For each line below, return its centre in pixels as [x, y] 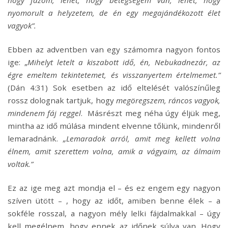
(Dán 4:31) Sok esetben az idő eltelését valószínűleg [114, 87]
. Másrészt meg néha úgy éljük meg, [151, 113]
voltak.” [20, 164]
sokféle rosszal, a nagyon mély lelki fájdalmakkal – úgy [114, 213]
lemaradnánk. [35, 138]
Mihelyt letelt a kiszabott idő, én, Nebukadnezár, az [124, 62]
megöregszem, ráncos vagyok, [168, 100]
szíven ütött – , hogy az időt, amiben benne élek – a [114, 200]
